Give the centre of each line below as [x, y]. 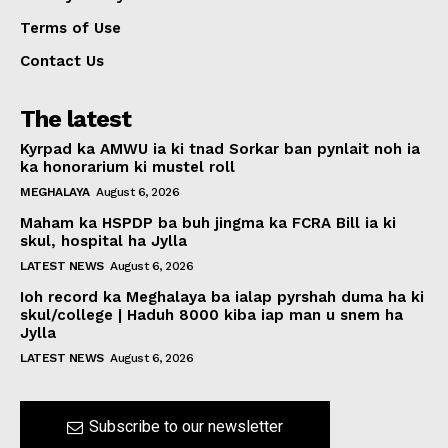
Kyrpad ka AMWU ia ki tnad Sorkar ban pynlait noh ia [220, 149]
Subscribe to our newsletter [186, 426]
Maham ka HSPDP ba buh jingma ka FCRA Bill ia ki [208, 223]
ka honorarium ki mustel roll [127, 167]
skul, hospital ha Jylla [103, 241]
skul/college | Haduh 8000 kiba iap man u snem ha [211, 315]
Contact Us [62, 61]
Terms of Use [70, 28]
